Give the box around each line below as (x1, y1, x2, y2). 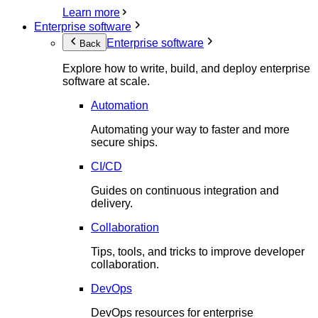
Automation (91, 99, 148, 111)
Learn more (62, 6, 120, 18)
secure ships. (91, 136, 158, 148)
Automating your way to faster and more (91, 123, 290, 136)
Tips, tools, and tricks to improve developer (91, 245, 305, 258)
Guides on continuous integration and (91, 184, 279, 197)
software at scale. (62, 75, 150, 87)
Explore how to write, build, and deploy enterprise (62, 62, 310, 75)
